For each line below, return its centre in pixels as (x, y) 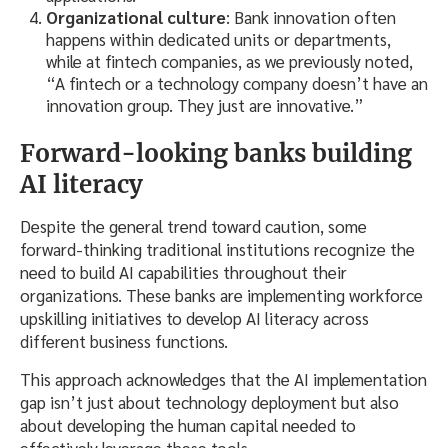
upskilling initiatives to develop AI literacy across (194, 318)
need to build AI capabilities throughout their (183, 272)
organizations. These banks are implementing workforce (221, 295)
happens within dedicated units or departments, (218, 38)
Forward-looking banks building (216, 154)
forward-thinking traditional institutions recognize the (217, 249)
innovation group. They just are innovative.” (205, 104)
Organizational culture (136, 16)
